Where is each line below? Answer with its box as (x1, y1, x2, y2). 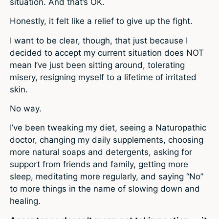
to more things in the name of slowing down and (10, 184, 200, 194)
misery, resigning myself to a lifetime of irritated (10, 72, 197, 82)
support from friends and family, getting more (10, 159, 188, 170)
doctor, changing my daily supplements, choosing (10, 135, 203, 145)
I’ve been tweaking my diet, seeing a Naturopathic (10, 123, 206, 133)
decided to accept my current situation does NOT (10, 47, 204, 58)
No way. (10, 103, 42, 113)
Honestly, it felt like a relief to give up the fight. (10, 16, 193, 26)
